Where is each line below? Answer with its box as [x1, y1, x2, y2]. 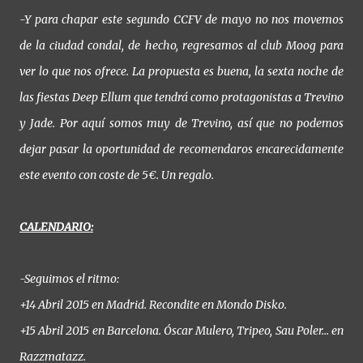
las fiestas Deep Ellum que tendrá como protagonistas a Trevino [19, 90, 344, 105]
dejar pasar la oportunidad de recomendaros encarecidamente [19, 142, 344, 157]
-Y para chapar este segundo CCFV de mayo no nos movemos [19, 12, 344, 28]
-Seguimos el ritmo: [19, 271, 119, 287]
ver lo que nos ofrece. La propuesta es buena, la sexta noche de [19, 64, 344, 79]
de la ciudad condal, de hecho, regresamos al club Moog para [19, 38, 344, 53]
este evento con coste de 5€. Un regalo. [19, 168, 214, 183]
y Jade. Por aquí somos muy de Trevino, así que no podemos [19, 116, 344, 131]
